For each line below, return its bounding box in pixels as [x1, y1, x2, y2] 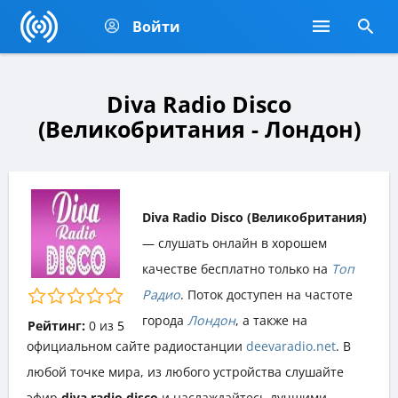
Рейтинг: [27, 316, 85, 334]
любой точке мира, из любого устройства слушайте [27, 362, 344, 380]
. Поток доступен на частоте [180, 285, 353, 303]
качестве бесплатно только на [142, 259, 331, 277]
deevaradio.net [246, 337, 336, 354]
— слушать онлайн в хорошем [142, 234, 327, 251]
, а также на [235, 311, 307, 329]
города [142, 311, 187, 329]
